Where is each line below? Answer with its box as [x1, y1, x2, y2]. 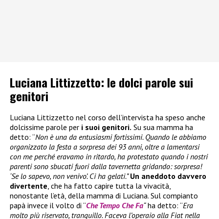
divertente [10, 180, 47, 191]
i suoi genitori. [81, 122, 131, 132]
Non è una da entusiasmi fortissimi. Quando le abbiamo [35, 131, 206, 142]
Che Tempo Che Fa [86, 200, 143, 210]
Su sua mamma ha [131, 122, 193, 132]
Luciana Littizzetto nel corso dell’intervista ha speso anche [10, 112, 205, 122]
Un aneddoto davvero [130, 171, 206, 181]
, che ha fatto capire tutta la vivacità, [47, 180, 171, 191]
